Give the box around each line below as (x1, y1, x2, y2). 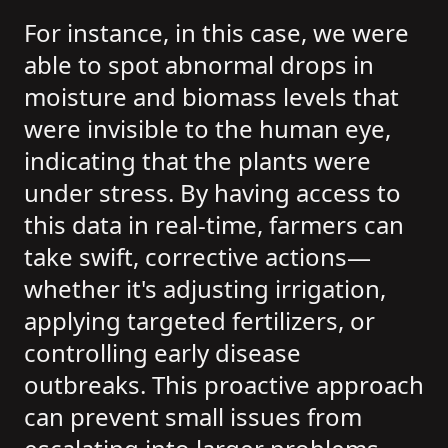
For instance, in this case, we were (24, 15, 409, 49)
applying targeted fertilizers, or (24, 303, 375, 337)
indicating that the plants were (24, 143, 371, 177)
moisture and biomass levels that (24, 79, 399, 113)
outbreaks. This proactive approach (24, 367, 424, 401)
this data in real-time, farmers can (24, 207, 404, 241)
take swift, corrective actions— (24, 239, 371, 273)
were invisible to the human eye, (24, 111, 391, 145)
